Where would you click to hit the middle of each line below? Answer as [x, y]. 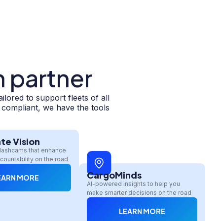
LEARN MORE [142, 211]
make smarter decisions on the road [139, 192]
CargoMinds [114, 175]
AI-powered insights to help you [133, 184]
